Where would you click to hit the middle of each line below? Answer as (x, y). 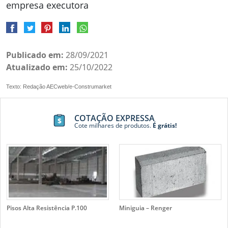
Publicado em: (35, 55)
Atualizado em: (37, 67)
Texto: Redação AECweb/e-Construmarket (59, 86)
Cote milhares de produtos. (112, 125)
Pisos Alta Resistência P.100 (47, 208)
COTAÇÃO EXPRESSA (114, 118)
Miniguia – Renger (146, 208)
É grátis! (164, 125)
